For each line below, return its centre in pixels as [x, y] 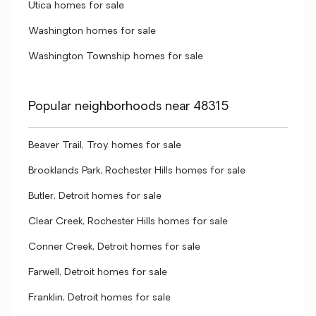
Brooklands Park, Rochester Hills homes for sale [137, 171]
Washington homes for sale [92, 31]
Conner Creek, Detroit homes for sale [114, 247]
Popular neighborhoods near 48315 [129, 107]
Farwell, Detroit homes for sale [98, 273]
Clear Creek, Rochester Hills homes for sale [128, 222]
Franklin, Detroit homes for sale [99, 298]
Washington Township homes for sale [116, 57]
